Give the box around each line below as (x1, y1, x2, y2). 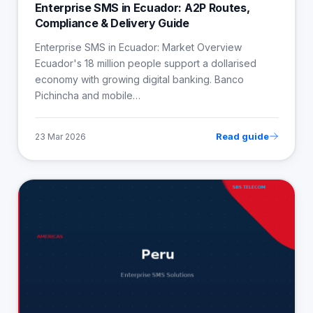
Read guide (215, 131, 269, 143)
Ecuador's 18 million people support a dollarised (34, 57, 256, 70)
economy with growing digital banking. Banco (34, 73, 244, 86)
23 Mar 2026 (34, 131, 86, 142)
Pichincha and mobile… (34, 89, 140, 102)
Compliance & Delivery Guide (34, 16, 189, 31)
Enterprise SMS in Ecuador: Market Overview (34, 41, 242, 54)
